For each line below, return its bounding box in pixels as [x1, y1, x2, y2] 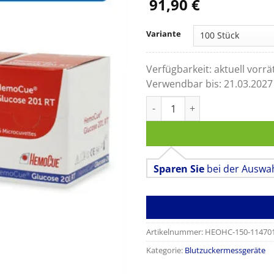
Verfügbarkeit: [146, 62, 214, 76]
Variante [146, 28, 181, 39]
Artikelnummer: [146, 226, 205, 237]
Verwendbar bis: [146, 77, 224, 91]
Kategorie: [146, 244, 185, 256]
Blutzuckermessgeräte [185, 244, 265, 256]
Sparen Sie [154, 162, 204, 176]
